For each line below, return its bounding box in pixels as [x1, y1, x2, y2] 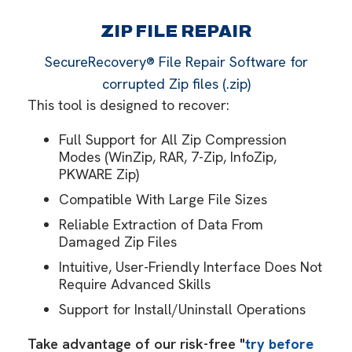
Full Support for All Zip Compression [59, 130, 287, 148]
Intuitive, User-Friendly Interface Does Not [59, 258, 322, 276]
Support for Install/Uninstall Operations [59, 300, 306, 318]
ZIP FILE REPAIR [101, 22, 251, 41]
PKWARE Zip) [59, 165, 139, 183]
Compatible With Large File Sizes [59, 190, 267, 208]
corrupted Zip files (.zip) [101, 75, 251, 93]
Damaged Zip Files [59, 233, 177, 251]
